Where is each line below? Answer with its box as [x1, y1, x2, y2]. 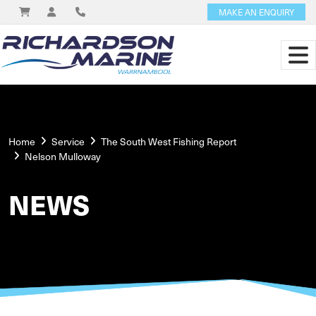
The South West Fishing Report [101, 135, 236, 148]
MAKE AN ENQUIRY [219, 6, 294, 18]
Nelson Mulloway [25, 150, 101, 163]
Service [51, 135, 85, 148]
